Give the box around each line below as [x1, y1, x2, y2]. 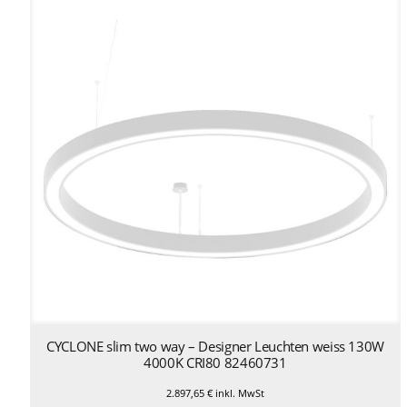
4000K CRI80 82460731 [144, 353, 287, 372]
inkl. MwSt [212, 386, 264, 401]
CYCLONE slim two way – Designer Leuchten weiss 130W [46, 337, 384, 356]
